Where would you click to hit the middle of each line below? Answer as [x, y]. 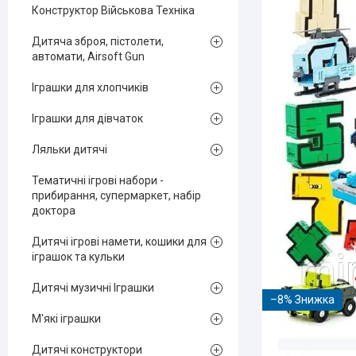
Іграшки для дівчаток [87, 118]
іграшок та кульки [78, 257]
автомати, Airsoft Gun [88, 56]
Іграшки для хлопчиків [90, 87]
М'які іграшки [66, 319]
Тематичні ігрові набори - [98, 180]
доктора [54, 211]
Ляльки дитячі [70, 149]
